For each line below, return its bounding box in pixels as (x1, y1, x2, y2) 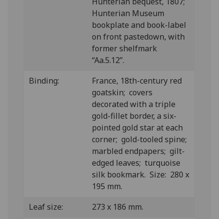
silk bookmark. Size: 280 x (92, 169, 190, 180)
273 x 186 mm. (92, 201, 144, 212)
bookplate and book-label (92, 20, 187, 30)
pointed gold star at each (92, 122, 183, 133)
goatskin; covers (92, 87, 153, 98)
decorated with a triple (92, 99, 176, 109)
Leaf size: (29, 201, 64, 212)
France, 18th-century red (92, 75, 182, 86)
